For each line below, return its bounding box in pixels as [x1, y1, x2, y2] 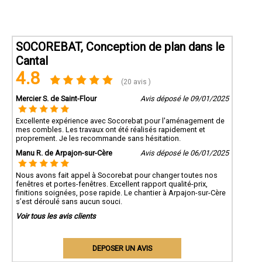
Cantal [16, 54, 48, 68]
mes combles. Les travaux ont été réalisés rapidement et [16, 125, 205, 135]
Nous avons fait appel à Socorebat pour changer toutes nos [16, 171, 218, 180]
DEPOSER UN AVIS [92, 244, 152, 253]
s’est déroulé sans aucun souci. [16, 197, 122, 206]
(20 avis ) [119, 78, 151, 87]
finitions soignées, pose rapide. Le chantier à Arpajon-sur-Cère [16, 188, 226, 198]
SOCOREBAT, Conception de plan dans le [16, 40, 225, 54]
